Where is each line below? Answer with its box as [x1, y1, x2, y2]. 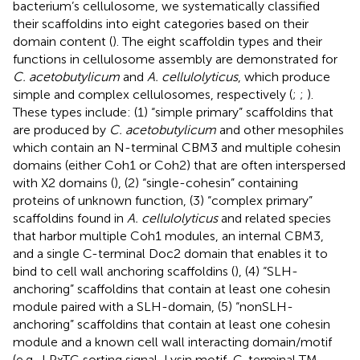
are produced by [13, 121, 109, 137]
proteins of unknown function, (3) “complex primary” [13, 192, 313, 208]
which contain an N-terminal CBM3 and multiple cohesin [13, 139, 341, 155]
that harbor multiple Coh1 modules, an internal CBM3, [13, 227, 324, 243]
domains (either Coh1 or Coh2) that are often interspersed [13, 157, 346, 173]
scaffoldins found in [13, 210, 127, 226]
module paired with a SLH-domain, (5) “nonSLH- [13, 298, 293, 314]
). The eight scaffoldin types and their [112, 33, 322, 49]
